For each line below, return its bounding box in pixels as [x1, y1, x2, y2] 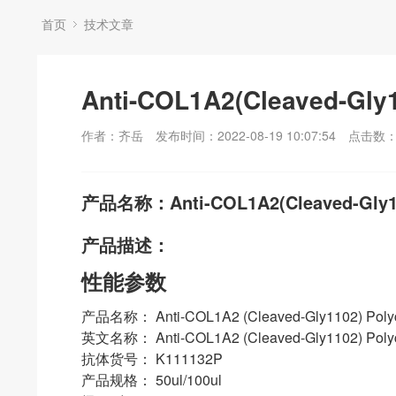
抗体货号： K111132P [81, 348, 223, 369]
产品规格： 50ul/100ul [81, 369, 222, 390]
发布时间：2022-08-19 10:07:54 [156, 126, 336, 144]
